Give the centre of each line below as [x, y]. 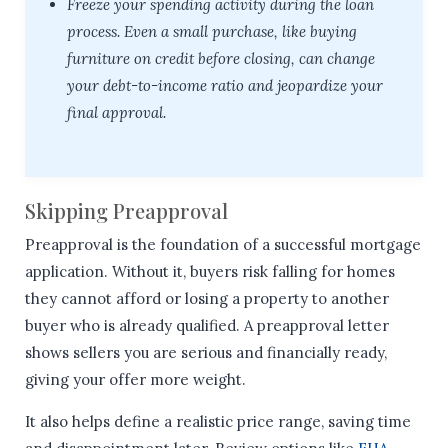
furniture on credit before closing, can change [221, 59]
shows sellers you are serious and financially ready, [206, 353]
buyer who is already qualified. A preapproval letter [207, 326]
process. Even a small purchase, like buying [212, 32]
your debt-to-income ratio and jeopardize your [225, 86]
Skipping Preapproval [126, 211]
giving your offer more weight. [135, 380]
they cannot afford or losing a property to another [207, 299]
